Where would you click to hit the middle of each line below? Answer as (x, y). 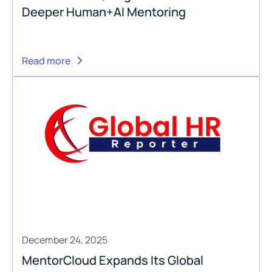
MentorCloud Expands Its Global (113, 260)
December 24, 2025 (65, 240)
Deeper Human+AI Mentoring (104, 12)
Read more (46, 60)
